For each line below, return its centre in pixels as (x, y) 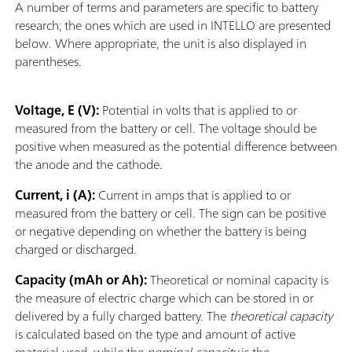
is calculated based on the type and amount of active (155, 334)
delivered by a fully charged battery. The (122, 316)
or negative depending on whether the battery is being (161, 231)
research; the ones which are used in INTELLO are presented (173, 26)
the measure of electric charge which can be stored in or (164, 298)
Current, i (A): (55, 195)
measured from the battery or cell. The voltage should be (166, 128)
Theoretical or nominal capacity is (238, 280)
